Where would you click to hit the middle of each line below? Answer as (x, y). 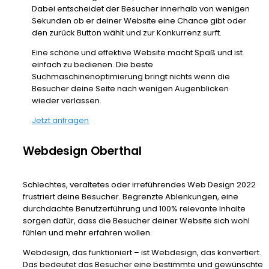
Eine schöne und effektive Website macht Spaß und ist (137, 53)
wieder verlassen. (67, 101)
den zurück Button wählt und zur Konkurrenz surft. (127, 33)
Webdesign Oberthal (82, 151)
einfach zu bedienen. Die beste (92, 65)
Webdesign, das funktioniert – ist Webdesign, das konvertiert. (142, 253)
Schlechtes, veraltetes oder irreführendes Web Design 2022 (139, 185)
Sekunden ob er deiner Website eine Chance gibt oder (139, 21)
